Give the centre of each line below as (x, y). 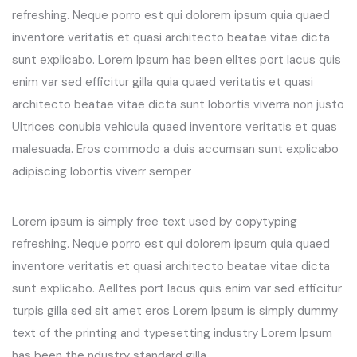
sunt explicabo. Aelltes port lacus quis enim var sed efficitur (177, 289)
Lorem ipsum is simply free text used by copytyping (155, 222)
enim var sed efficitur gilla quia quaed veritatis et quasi (163, 82)
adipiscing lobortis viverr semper (102, 172)
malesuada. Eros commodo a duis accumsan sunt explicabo (175, 149)
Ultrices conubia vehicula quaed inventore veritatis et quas (175, 127)
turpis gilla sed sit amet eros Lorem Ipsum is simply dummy (175, 311)
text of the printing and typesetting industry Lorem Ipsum (172, 333)
